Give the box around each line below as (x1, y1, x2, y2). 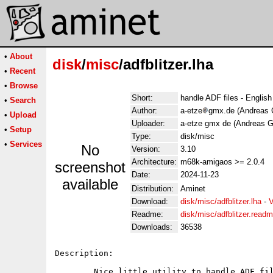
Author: (132, 106, 157, 115)
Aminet (180, 184, 205, 193)
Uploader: (132, 119, 165, 128)
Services (10, 140, 42, 149)
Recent (10, 66, 35, 76)
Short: (132, 93, 153, 102)
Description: (55, 249, 113, 258)
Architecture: (132, 157, 177, 166)
